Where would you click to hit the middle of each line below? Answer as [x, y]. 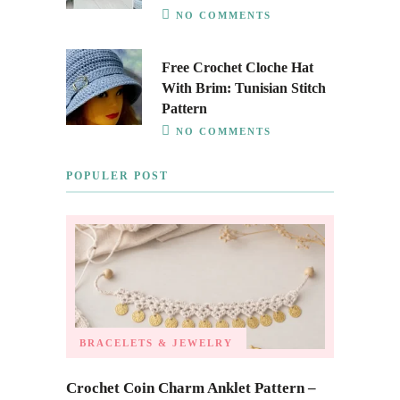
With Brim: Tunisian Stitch [244, 88]
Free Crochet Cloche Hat [237, 68]
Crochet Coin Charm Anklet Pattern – [191, 387]
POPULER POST [117, 176]
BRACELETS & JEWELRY [156, 342]
